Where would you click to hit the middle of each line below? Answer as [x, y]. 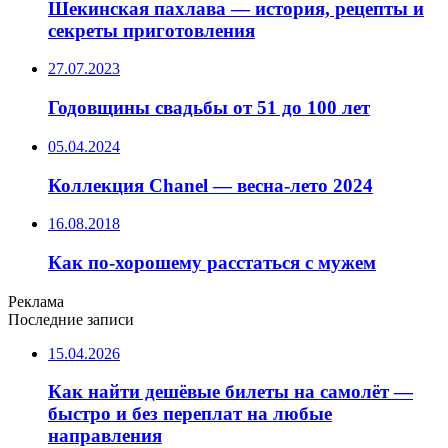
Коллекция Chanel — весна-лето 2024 [210, 185]
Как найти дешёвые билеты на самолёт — [230, 392]
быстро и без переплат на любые [190, 414]
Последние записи [71, 319]
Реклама [36, 301]
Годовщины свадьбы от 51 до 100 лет [209, 108]
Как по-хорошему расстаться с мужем [212, 263]
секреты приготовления [151, 30]
